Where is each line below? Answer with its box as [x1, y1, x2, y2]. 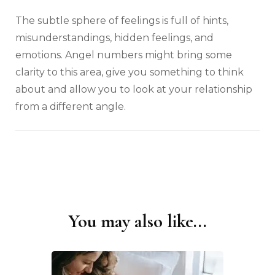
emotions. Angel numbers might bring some [15, 49, 232, 61]
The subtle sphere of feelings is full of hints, [15, 15, 228, 27]
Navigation [15, 230, 65, 242]
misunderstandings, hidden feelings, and [15, 32, 214, 44]
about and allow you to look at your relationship [15, 83, 252, 96]
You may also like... [68, 210, 207, 233]
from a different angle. [15, 101, 126, 113]
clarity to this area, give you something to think [15, 66, 244, 79]
